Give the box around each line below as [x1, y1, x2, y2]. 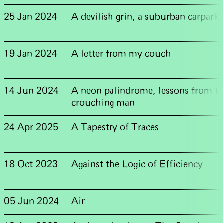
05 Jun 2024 [4, 197, 59, 206]
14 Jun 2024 [4, 86, 59, 96]
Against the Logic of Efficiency [71, 160, 203, 169]
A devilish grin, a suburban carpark [71, 12, 220, 22]
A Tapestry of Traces [71, 123, 159, 132]
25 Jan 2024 [4, 12, 57, 22]
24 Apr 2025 [4, 123, 58, 132]
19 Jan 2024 [4, 49, 57, 59]
